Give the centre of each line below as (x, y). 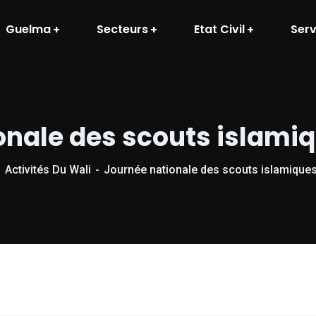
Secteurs (122, 29)
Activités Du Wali (48, 170)
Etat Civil (219, 29)
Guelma (28, 29)
